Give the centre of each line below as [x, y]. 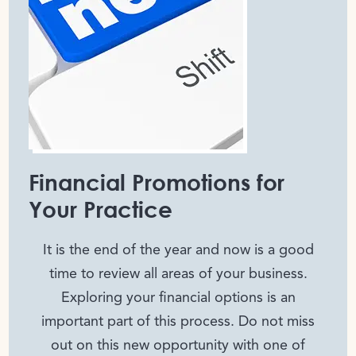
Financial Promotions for [157, 182]
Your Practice [101, 209]
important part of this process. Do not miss [178, 322]
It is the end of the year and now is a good [178, 251]
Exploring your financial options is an [178, 298]
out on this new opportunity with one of [178, 346]
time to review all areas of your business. [178, 275]
